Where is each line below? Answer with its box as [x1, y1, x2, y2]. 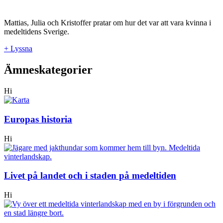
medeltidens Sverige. [4, 27, 69, 36]
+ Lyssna [4, 44, 32, 53]
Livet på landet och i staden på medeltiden [4, 170, 176, 181]
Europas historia [4, 113, 72, 124]
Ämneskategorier [4, 63, 93, 77]
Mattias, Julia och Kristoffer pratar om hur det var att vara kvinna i [4, 18, 211, 27]
